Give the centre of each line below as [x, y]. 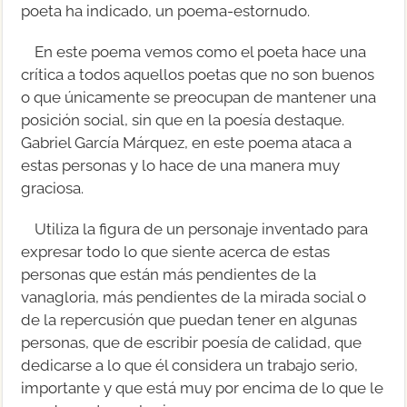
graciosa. [53, 188]
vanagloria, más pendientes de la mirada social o [194, 297]
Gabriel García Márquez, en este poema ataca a [187, 142]
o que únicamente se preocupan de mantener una [199, 97]
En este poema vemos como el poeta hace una [201, 51]
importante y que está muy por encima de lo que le [203, 387]
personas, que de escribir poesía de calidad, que [192, 342]
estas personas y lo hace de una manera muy [181, 165]
